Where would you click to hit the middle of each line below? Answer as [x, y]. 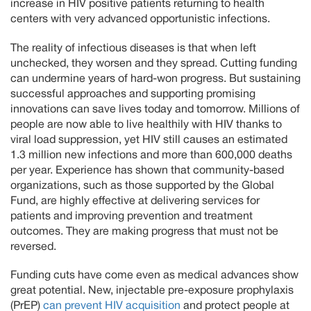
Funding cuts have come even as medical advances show [154, 275]
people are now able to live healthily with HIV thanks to [146, 125]
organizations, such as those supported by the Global [142, 186]
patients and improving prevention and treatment [132, 216]
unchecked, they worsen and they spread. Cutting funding [154, 64]
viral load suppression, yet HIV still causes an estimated [149, 140]
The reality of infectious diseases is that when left [133, 48]
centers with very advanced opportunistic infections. [142, 20]
